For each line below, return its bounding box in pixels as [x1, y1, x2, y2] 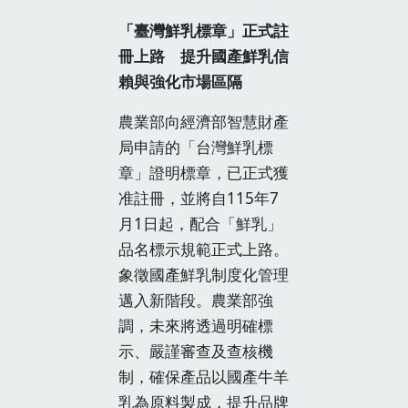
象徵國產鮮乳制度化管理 [118, 263, 289, 285]
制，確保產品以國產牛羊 [118, 365, 289, 387]
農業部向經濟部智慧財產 [118, 110, 289, 132]
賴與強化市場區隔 [118, 70, 242, 92]
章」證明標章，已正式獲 [118, 161, 289, 183]
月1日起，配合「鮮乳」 [118, 212, 282, 234]
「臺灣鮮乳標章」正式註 [118, 19, 289, 41]
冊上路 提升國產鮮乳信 [118, 45, 289, 66]
